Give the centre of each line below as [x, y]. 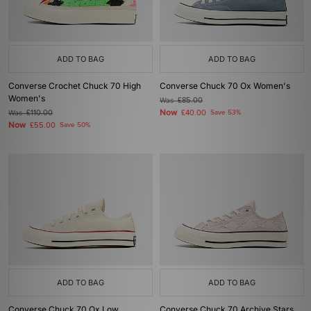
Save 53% [226, 112]
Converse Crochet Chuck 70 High [75, 86]
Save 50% [75, 125]
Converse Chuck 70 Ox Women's [225, 86]
